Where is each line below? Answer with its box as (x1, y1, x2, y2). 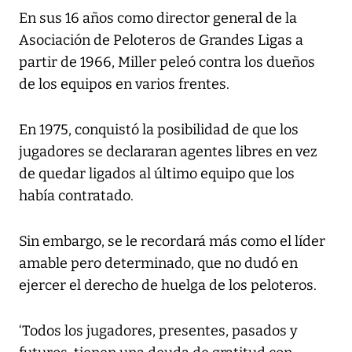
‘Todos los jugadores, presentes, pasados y (19, 322, 298, 340)
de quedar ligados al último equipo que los (19, 165, 295, 183)
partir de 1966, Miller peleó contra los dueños (19, 53, 315, 71)
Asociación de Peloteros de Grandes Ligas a (19, 31, 303, 49)
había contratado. (19, 187, 134, 205)
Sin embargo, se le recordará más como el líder (19, 233, 325, 251)
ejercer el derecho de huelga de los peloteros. (19, 277, 317, 295)
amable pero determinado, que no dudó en (19, 255, 298, 273)
